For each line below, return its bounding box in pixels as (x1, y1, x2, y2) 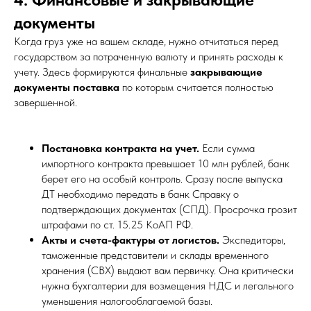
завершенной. (14, 95, 77, 109)
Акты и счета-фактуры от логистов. (42, 233, 219, 246)
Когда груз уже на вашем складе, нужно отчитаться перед (14, 34, 278, 48)
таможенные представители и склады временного (42, 248, 269, 262)
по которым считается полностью (119, 80, 274, 94)
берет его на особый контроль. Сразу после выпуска (42, 171, 283, 185)
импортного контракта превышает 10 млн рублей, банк (42, 156, 289, 170)
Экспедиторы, (219, 233, 285, 246)
